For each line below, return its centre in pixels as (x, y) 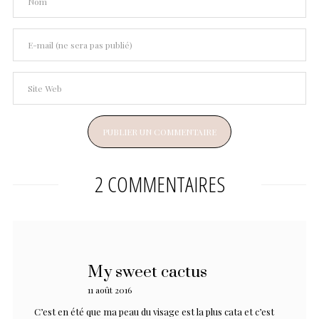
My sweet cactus (147, 273)
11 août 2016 (110, 290)
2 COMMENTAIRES (159, 184)
